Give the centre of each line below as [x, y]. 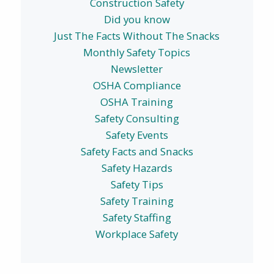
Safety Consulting [137, 118]
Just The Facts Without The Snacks [137, 36]
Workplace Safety [137, 234]
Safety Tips [137, 184]
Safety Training [137, 201]
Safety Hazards [137, 168]
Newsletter [137, 69]
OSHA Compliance [137, 85]
